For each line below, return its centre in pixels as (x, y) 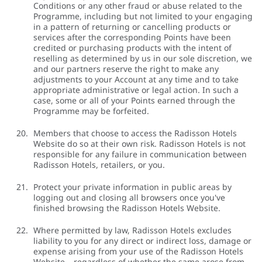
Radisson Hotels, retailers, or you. (99, 165)
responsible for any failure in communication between (140, 154)
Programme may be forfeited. (91, 111)
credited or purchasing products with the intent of (132, 48)
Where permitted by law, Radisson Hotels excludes (132, 230)
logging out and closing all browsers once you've (129, 198)
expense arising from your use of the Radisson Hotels (138, 251)
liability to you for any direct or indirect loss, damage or (142, 241)
